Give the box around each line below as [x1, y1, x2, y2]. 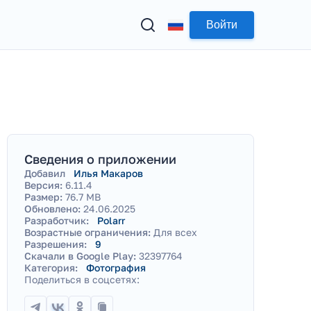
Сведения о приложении [24, 151, 176, 167]
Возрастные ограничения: [24, 226, 151, 238]
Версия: [24, 179, 62, 191]
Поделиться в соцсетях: [24, 274, 140, 285]
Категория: [24, 262, 78, 274]
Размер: [24, 191, 62, 203]
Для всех [153, 226, 197, 238]
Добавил [24, 167, 65, 179]
